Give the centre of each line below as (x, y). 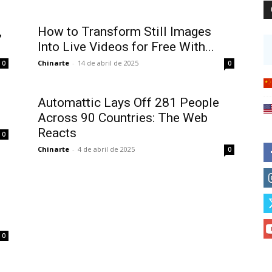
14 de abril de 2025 (108, 63)
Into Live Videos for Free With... (126, 47)
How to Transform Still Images (124, 32)
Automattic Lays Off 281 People (128, 103)
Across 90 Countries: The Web (123, 118)
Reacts (57, 133)
